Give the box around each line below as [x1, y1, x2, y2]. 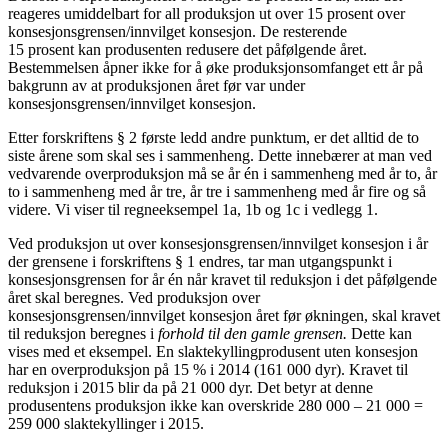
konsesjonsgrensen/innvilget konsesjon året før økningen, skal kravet [8, 306, 440, 324]
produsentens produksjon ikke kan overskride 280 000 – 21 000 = [8, 396, 423, 414]
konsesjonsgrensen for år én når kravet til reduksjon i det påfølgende [8, 270, 437, 288]
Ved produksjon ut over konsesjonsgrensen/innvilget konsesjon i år [8, 234, 428, 252]
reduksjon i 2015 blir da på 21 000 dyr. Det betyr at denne [8, 378, 373, 396]
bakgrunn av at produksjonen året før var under [8, 76, 305, 94]
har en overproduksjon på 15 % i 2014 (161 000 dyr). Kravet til [8, 360, 408, 378]
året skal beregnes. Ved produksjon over [8, 288, 260, 306]
